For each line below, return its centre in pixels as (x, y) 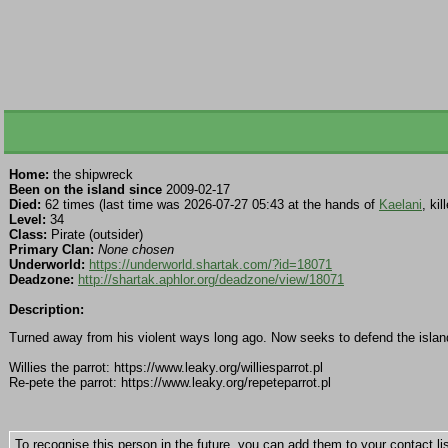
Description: (46, 310)
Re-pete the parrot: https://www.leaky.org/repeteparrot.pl (170, 383)
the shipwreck (91, 175)
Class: (28, 235)
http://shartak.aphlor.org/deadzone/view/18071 (211, 280)
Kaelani (400, 205)
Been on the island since (85, 190)
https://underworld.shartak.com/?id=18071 (210, 265)
